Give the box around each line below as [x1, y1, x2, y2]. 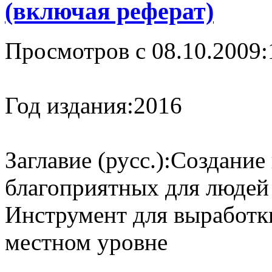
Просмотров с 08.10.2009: [5, 37, 268, 64]
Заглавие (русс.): [5, 146, 171, 173]
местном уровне [5, 228, 168, 255]
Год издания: [5, 92, 134, 118]
